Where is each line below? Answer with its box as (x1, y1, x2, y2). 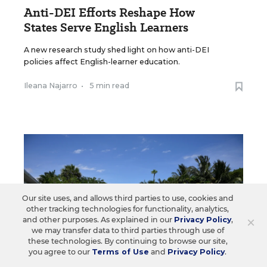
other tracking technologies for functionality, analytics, (26, 204, 229, 213)
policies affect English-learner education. (24, 57, 180, 66)
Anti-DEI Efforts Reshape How (24, 4, 195, 21)
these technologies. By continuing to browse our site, (27, 237, 228, 246)
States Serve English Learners (24, 18, 188, 36)
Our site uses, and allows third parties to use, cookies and (21, 194, 234, 203)
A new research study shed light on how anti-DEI (24, 45, 209, 54)
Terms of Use (92, 247, 149, 256)
